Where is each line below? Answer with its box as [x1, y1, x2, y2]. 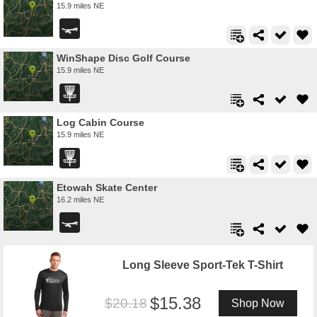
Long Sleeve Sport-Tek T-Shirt [122, 258, 283, 271]
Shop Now [231, 296, 284, 309]
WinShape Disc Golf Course [57, 52, 190, 64]
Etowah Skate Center [57, 181, 157, 193]
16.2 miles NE [57, 195, 104, 204]
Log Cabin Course [57, 117, 144, 129]
